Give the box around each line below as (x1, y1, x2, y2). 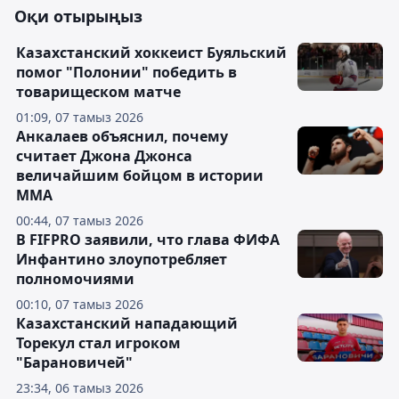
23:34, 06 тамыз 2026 (16, 379, 143, 396)
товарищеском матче (16, 82, 181, 102)
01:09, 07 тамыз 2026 (16, 109, 143, 126)
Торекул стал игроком (16, 333, 181, 353)
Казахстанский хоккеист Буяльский (16, 43, 287, 62)
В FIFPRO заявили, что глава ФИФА (16, 230, 280, 249)
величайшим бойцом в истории (16, 166, 264, 185)
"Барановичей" (16, 353, 133, 372)
